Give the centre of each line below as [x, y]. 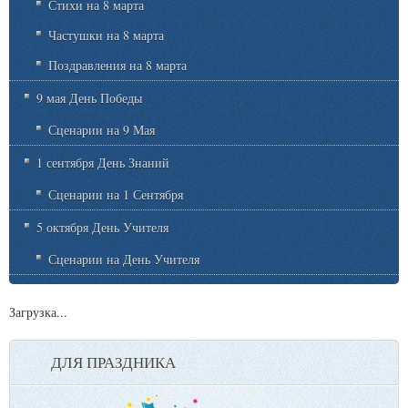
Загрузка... [38, 312]
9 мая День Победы [89, 98]
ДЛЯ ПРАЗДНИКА [113, 362]
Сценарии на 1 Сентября [116, 195]
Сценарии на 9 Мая [102, 130]
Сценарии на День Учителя [124, 260]
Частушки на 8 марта [106, 36]
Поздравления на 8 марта [117, 66]
